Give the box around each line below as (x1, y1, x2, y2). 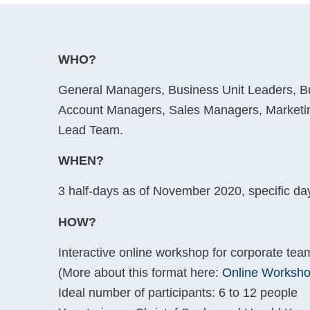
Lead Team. (57, 122, 123, 137)
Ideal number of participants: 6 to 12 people (57, 285, 298, 300)
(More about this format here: (57, 265, 222, 280)
